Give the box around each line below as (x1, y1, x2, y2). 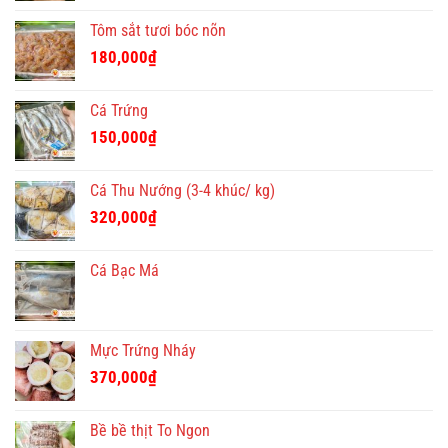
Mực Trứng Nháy (90, 341, 196, 361)
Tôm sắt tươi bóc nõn (90, 21, 226, 41)
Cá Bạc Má (90, 261, 159, 281)
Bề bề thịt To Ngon (90, 421, 210, 441)
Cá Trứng (90, 101, 148, 121)
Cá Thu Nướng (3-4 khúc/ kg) (90, 181, 275, 201)
